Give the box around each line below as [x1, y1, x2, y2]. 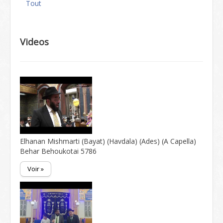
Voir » [27, 164, 44, 173]
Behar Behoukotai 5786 [20, 146, 97, 156]
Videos [20, 35, 49, 48]
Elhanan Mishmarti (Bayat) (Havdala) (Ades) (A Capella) [20, 136, 196, 146]
